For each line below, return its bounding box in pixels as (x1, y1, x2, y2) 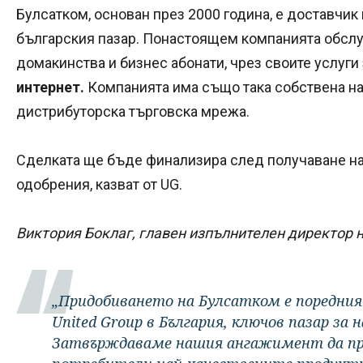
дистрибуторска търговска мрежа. (16, 102, 250, 120)
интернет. (16, 78, 84, 96)
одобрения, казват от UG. (16, 175, 182, 193)
